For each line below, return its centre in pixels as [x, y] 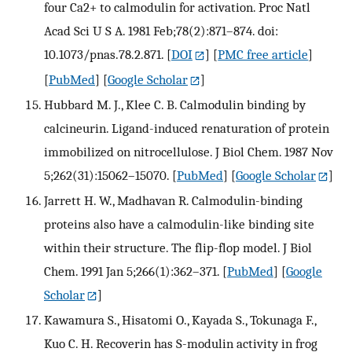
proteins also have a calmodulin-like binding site [179, 224]
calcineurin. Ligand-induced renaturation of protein [187, 128]
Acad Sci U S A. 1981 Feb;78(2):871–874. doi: [161, 31]
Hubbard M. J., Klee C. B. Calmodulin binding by [175, 105]
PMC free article [263, 55]
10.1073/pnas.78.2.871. [104, 55]
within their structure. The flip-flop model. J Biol [178, 248]
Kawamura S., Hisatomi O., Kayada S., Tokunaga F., [180, 320]
